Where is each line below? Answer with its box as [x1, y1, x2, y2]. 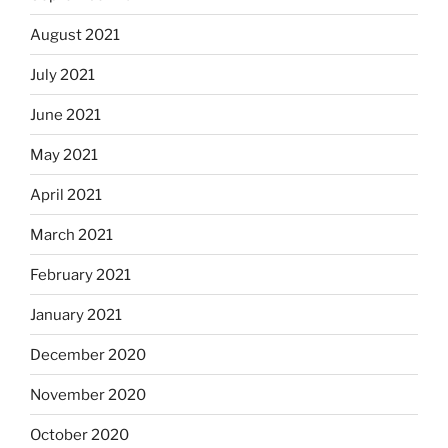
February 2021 [30, 265, 131, 284]
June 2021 [30, 105, 101, 124]
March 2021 [30, 225, 113, 244]
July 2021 [30, 65, 95, 84]
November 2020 [30, 385, 146, 404]
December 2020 [30, 345, 146, 364]
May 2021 [30, 145, 98, 164]
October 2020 [30, 425, 129, 444]
